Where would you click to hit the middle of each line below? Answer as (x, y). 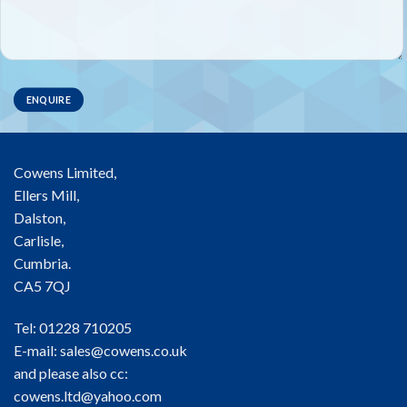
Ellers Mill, (46, 194)
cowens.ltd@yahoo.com (88, 395)
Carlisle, (39, 240)
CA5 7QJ (42, 285)
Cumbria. (42, 263)
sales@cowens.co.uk (124, 350)
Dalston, (40, 217)
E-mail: (37, 350)
